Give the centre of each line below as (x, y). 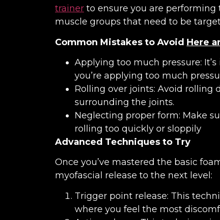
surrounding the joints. (124, 102)
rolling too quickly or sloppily (138, 128)
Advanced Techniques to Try (123, 142)
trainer (69, 9)
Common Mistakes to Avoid (120, 42)
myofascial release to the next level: (134, 176)
